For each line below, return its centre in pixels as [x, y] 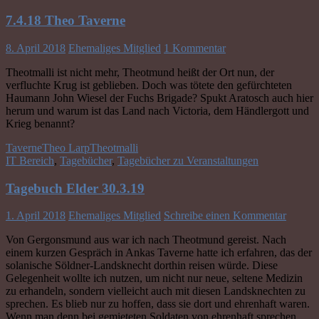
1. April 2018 [36, 216]
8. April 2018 [36, 48]
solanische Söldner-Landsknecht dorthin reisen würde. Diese [142, 266]
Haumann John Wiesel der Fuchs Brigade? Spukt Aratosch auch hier [159, 98]
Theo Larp [66, 148]
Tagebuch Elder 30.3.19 [75, 188]
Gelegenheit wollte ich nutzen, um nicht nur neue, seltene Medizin [154, 278]
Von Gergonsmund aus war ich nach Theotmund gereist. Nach [146, 240]
